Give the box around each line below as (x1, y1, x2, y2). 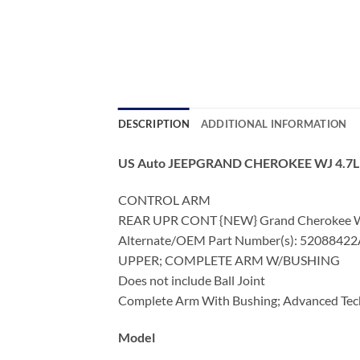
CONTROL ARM (118, 192, 211, 208)
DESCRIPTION (118, 117, 190, 131)
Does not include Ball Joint (118, 272, 265, 288)
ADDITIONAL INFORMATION (200, 117, 347, 131)
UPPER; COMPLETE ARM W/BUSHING (118, 252, 340, 268)
